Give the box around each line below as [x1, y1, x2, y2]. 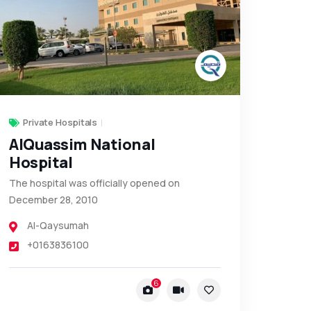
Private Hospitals [22, 115, 98, 128]
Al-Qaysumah [26, 218, 89, 232]
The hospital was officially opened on [8, 176, 180, 190]
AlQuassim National [8, 133, 155, 155]
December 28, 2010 [8, 192, 98, 206]
